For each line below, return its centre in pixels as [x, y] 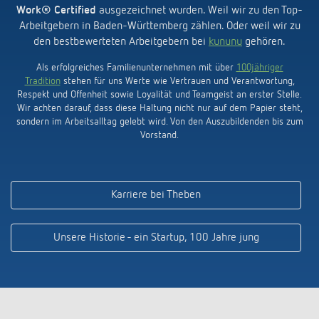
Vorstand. [159, 135]
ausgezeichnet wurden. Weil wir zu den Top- [199, 10]
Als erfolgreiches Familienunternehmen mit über [136, 67]
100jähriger [260, 67]
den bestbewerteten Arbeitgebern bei [121, 42]
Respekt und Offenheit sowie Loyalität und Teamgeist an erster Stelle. [159, 94]
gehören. [264, 42]
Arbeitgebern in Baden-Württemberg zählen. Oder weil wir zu [159, 26]
